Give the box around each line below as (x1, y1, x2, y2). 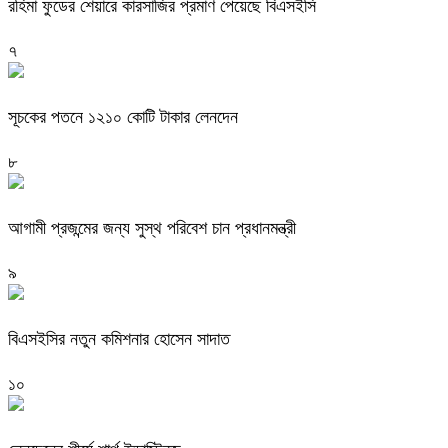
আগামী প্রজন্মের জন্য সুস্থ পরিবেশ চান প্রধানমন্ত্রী (8, 217, 296, 238)
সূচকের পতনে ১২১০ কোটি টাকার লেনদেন (8, 106, 238, 127)
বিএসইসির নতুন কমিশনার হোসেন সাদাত (8, 328, 230, 349)
